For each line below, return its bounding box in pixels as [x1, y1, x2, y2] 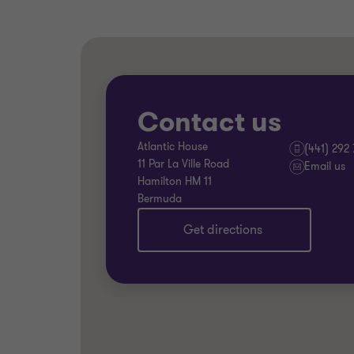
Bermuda [137, 191, 182, 206]
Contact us [137, 104, 281, 141]
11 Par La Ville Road [137, 156, 229, 171]
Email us [303, 159, 345, 174]
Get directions [183, 221, 262, 239]
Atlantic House [137, 139, 208, 154]
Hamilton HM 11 [137, 174, 212, 189]
